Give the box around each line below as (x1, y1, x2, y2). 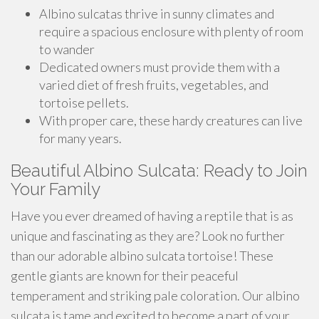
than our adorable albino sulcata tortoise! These (11, 248, 273, 263)
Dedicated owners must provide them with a (39, 59, 280, 75)
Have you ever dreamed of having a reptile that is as (11, 208, 293, 224)
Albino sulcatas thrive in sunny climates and (39, 6, 274, 21)
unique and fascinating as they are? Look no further (11, 228, 285, 244)
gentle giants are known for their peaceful (11, 268, 239, 283)
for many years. (39, 130, 122, 146)
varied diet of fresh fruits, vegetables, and (39, 77, 268, 93)
